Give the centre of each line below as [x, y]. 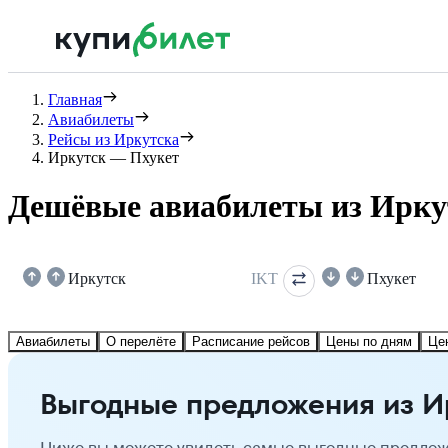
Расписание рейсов [251, 341]
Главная [75, 99]
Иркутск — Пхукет [113, 157]
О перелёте [141, 341]
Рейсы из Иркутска [113, 139]
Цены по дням [369, 341]
